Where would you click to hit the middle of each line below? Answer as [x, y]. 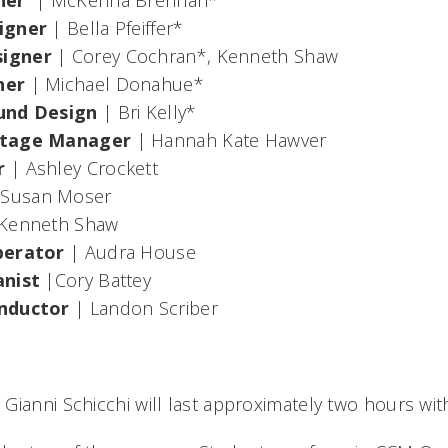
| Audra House [133, 252]
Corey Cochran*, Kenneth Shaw [207, 56]
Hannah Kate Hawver [239, 140]
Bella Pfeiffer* [125, 28]
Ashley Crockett [92, 168]
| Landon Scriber [143, 308]
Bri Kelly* [157, 112]
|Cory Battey [96, 280]
